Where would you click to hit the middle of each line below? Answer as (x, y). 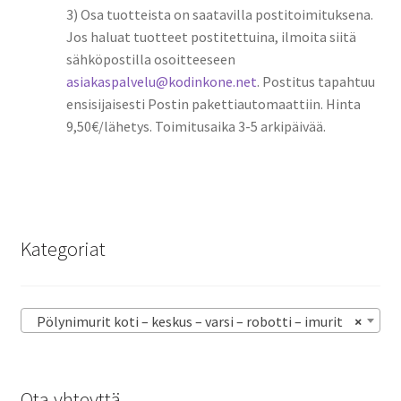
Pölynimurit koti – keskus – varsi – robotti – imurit (185, 322)
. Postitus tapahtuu (316, 82)
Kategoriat (63, 248)
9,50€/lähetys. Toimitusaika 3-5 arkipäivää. (196, 127)
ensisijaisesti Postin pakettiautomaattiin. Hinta (213, 104)
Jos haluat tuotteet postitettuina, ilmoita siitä (211, 37)
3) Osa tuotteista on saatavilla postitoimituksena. (219, 15)
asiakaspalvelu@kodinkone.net (161, 82)
